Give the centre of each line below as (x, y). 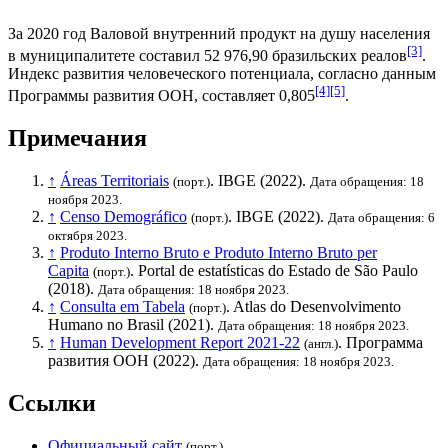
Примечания (77, 138)
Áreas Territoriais (114, 181)
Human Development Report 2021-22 (180, 343)
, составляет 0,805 (254, 96)
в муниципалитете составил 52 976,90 (140, 55)
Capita (68, 271)
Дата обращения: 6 (381, 218)
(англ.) (321, 344)
